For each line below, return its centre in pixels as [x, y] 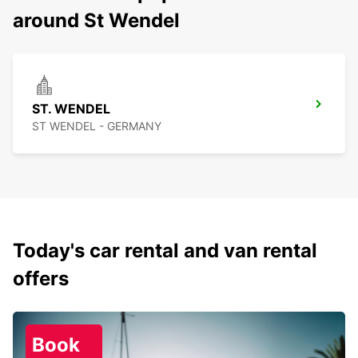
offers [41, 279]
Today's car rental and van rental [165, 251]
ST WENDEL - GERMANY [97, 126]
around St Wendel [96, 21]
